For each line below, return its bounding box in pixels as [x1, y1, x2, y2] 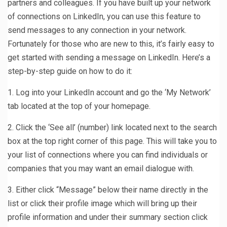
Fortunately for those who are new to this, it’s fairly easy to [8, 39, 214, 49]
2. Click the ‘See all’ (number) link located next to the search [8, 122, 217, 132]
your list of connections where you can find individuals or [8, 149, 208, 160]
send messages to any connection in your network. [8, 25, 186, 35]
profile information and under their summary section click [8, 212, 208, 222]
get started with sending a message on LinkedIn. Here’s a [8, 52, 210, 62]
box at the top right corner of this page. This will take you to [8, 136, 217, 146]
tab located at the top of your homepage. [8, 101, 150, 111]
